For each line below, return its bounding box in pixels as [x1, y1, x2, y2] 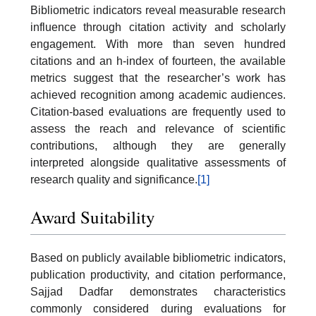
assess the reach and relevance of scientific [30, 122, 286, 135]
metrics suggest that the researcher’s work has [30, 71, 286, 84]
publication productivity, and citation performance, [30, 269, 286, 281]
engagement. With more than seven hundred [30, 37, 286, 50]
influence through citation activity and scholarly [30, 20, 286, 33]
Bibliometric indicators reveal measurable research [30, 4, 286, 16]
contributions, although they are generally [30, 139, 286, 152]
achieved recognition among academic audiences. [30, 88, 286, 101]
